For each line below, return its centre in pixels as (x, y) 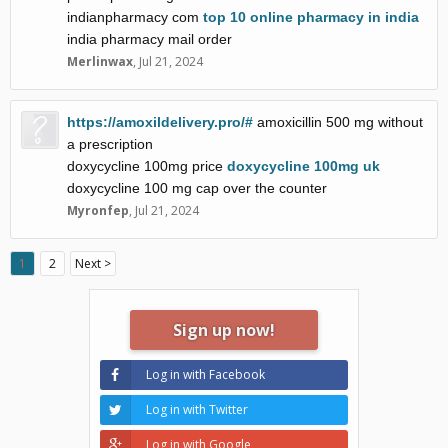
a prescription (110, 143)
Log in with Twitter (197, 409)
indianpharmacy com (135, 16)
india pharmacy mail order (149, 38)
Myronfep (98, 210)
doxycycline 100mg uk (303, 165)
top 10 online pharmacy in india (311, 16)
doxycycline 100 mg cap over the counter (197, 187)
